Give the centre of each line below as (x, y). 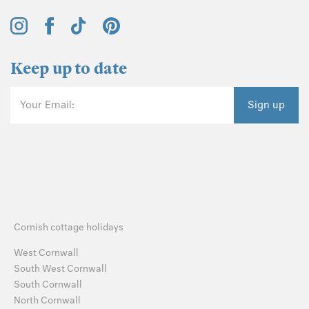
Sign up (266, 105)
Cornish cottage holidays (69, 228)
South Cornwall (48, 284)
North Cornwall (47, 300)
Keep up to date (69, 69)
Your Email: (47, 105)
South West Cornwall (60, 268)
